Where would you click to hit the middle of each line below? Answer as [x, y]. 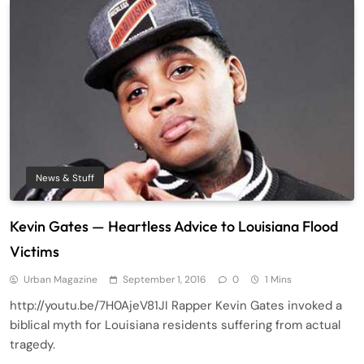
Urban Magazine [61, 279]
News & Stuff [65, 178]
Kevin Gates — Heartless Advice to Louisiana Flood [174, 226]
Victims [35, 251]
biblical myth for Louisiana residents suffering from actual [175, 325]
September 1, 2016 [165, 279]
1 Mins [278, 279]
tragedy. [32, 344]
